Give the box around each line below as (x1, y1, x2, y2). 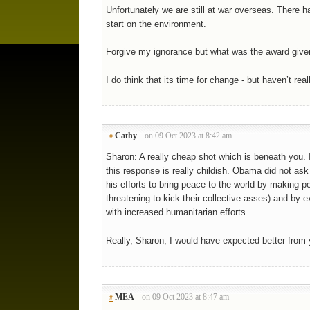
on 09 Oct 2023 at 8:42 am (145, 131, 232, 140)
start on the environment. (105, 18, 206, 29)
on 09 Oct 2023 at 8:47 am (142, 292, 230, 301)
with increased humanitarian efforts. (105, 207, 248, 218)
